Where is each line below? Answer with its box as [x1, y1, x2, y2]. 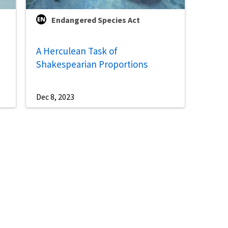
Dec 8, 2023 [36, 92, 74, 102]
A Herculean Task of [36, 44, 118, 57]
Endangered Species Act [51, 15, 140, 25]
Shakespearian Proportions [36, 58, 148, 70]
